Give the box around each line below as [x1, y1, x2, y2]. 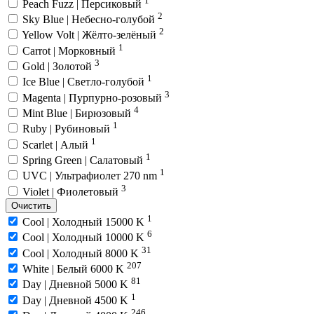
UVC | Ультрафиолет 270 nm [22, 170, 160, 182]
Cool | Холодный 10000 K [22, 231, 147, 244]
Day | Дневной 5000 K [22, 278, 131, 291]
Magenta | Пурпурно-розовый [22, 91, 165, 104]
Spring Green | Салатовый [22, 154, 146, 167]
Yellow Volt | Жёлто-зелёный [22, 29, 159, 41]
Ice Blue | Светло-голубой [22, 76, 147, 88]
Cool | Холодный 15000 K [22, 216, 147, 228]
